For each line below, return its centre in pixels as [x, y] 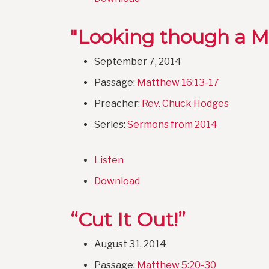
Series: [111, 125]
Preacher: [118, 104]
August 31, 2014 [130, 244]
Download [117, 181]
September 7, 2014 [138, 62]
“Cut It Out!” [128, 220]
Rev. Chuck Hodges [185, 104]
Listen [109, 160]
